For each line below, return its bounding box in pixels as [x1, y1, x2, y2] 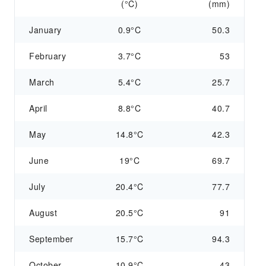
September [29, 233, 74, 245]
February [29, 50, 66, 62]
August [29, 207, 57, 218]
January [29, 24, 62, 36]
